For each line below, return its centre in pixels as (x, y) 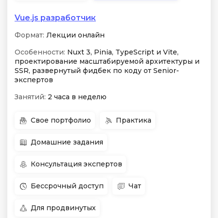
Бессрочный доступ (67, 186)
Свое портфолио (61, 120)
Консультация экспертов (76, 164)
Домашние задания (67, 142)
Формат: (29, 35)
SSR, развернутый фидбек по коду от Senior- (97, 71)
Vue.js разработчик (55, 18)
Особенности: (40, 52)
